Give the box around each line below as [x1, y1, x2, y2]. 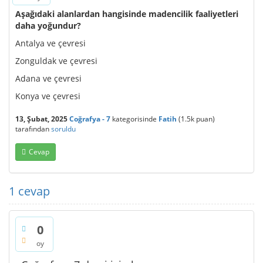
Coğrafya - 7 [69, 114, 110, 124]
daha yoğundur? [15, 20, 81, 31]
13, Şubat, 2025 [15, 114, 68, 124]
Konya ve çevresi [15, 90, 80, 102]
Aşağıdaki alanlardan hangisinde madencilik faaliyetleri [15, 8, 238, 19]
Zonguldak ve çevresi [15, 55, 97, 66]
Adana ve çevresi [15, 73, 82, 84]
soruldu [51, 124, 76, 134]
